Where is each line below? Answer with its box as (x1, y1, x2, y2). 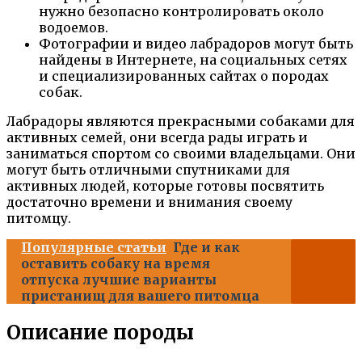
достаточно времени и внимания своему (6, 193, 293, 210)
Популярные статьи (21, 238, 166, 255)
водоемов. (39, 19, 108, 36)
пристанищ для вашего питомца (21, 287, 259, 304)
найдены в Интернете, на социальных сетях (39, 51, 347, 68)
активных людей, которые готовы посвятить (6, 177, 324, 194)
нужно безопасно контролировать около (39, 2, 324, 19)
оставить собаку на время (21, 255, 210, 271)
